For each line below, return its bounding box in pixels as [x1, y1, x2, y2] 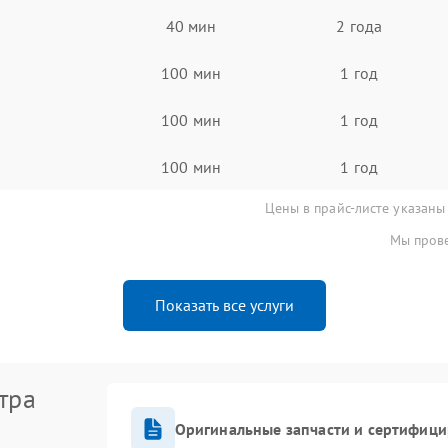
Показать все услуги [154, 295, 294, 315]
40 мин [165, 15, 217, 36]
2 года [336, 15, 382, 36]
